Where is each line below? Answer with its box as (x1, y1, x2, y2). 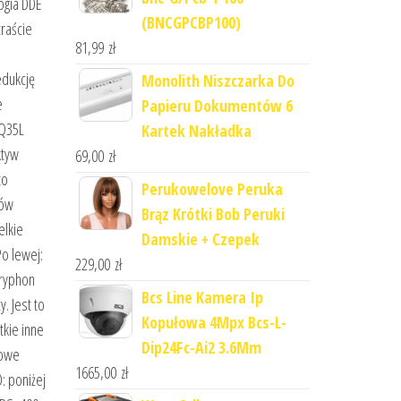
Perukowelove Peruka (141, 178, 283, 200)
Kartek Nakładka (141, 120, 252, 141)
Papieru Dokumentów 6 (141, 95, 293, 116)
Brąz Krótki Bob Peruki (141, 203, 285, 225)
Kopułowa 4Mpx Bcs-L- (141, 311, 286, 333)
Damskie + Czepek (141, 228, 260, 250)
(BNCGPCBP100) (141, 12, 241, 33)
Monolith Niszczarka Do (141, 70, 294, 91)
